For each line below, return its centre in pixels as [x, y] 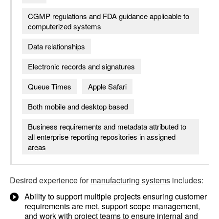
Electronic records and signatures [81, 66]
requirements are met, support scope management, [112, 206]
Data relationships [56, 46]
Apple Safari [107, 86]
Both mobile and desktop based [78, 106]
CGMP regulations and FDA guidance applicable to [109, 16]
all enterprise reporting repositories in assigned [102, 137]
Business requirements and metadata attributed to [107, 126]
